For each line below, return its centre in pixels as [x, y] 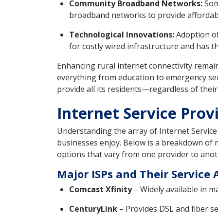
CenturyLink [93, 209]
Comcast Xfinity [100, 190]
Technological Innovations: [122, 35]
